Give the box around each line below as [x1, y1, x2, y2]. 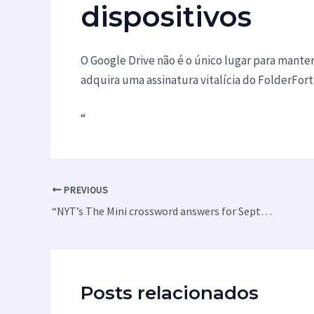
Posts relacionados [80, 282, 259, 305]
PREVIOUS [61, 184, 109, 196]
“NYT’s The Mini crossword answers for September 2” [261, 203, 272, 218]
